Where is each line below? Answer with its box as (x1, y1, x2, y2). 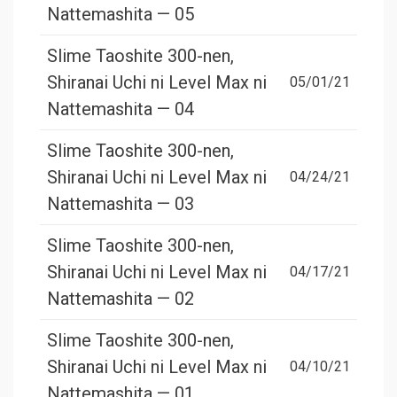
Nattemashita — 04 (47, 98, 194, 121)
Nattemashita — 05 (47, 4, 194, 26)
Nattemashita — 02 (47, 288, 194, 310)
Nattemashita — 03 (47, 193, 194, 215)
